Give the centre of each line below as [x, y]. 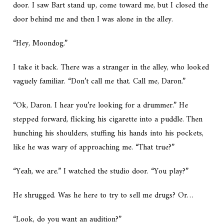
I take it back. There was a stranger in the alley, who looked [111, 68]
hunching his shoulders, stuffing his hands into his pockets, [108, 134]
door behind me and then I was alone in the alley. [93, 20]
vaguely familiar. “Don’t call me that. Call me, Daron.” [99, 82]
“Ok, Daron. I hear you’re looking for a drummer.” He [101, 106]
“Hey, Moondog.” [40, 44]
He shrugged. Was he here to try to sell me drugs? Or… [103, 196]
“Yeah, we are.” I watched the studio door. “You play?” [101, 172]
